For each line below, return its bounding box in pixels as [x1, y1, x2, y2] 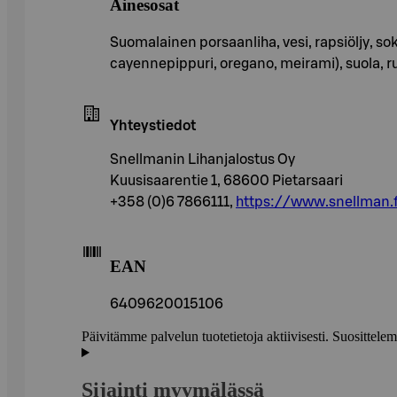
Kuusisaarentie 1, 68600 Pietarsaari [110, 173, 343, 188]
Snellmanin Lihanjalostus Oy [110, 152, 295, 167]
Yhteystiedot [110, 118, 196, 133]
